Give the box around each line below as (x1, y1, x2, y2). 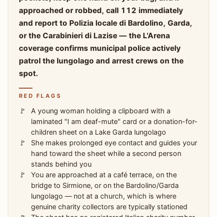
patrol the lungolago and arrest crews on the (18, 56, 184, 65)
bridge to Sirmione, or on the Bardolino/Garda (31, 181, 179, 189)
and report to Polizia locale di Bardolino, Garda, (18, 18, 192, 28)
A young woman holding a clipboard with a (31, 106, 171, 115)
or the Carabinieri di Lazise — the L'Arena (18, 31, 170, 40)
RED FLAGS (18, 93, 62, 100)
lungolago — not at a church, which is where (31, 191, 177, 200)
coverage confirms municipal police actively (18, 43, 181, 53)
